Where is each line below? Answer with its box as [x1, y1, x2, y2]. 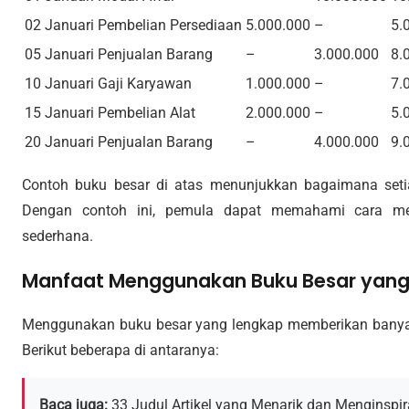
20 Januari [25, 132, 94, 151]
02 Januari [25, 16, 94, 34]
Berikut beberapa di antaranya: [22, 341, 219, 359]
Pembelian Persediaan [98, 16, 242, 34]
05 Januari [25, 45, 94, 63]
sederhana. [22, 226, 93, 245]
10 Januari [25, 74, 94, 92]
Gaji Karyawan [98, 74, 192, 92]
